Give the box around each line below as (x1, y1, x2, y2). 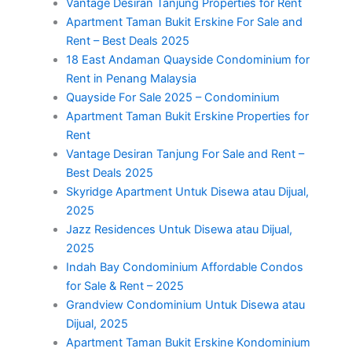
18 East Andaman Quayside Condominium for (65, 53, 310, 68)
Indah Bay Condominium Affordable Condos (65, 260, 303, 275)
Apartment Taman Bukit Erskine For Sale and (65, 15, 302, 30)
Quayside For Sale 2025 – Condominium (65, 90, 280, 105)
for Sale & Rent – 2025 (65, 279, 184, 294)
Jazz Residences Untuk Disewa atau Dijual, (65, 222, 292, 237)
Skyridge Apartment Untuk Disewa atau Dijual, (65, 185, 309, 200)
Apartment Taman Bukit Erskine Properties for (65, 109, 309, 124)
